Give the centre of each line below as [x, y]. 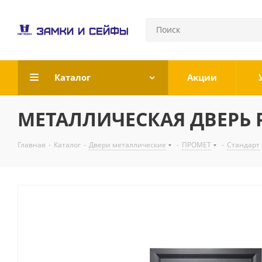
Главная [32, 145]
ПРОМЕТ [196, 145]
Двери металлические [127, 145]
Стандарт [243, 145]
